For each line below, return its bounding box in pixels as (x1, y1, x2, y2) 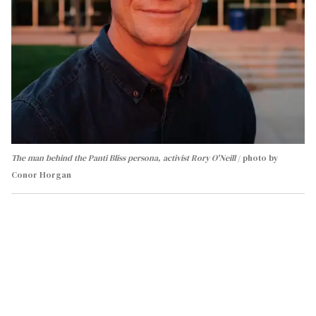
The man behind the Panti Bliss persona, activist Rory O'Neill (11, 152, 236, 164)
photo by (243, 152, 278, 164)
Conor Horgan (11, 169, 71, 181)
